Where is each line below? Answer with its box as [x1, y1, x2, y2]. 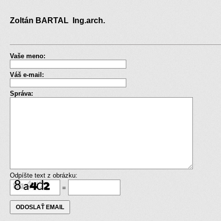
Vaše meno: [10, 52, 45, 60]
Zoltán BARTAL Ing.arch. [10, 16, 109, 25]
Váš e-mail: [10, 71, 44, 78]
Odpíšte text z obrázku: [10, 171, 77, 179]
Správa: [10, 89, 33, 97]
